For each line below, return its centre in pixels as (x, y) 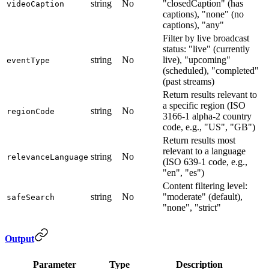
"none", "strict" (192, 208)
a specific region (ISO (204, 106)
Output (20, 239)
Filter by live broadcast (206, 38)
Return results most (199, 141)
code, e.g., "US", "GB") (209, 127)
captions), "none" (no (203, 14)
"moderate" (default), (203, 197)
